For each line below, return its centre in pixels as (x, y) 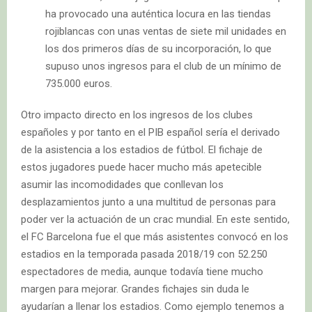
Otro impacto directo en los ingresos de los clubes (137, 115)
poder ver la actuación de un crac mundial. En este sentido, (155, 219)
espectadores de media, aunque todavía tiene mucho (142, 271)
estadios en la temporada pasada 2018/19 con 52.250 (144, 254)
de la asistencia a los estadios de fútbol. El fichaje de (142, 149)
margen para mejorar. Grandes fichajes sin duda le (135, 289)
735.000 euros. (79, 83)
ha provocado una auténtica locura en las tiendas (158, 14)
